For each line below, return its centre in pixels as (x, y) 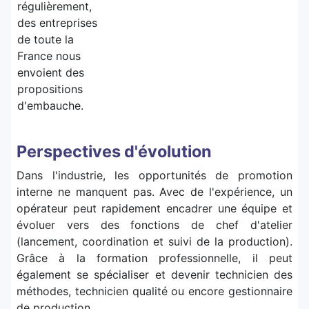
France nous (49, 56)
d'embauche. (50, 106)
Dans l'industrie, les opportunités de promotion (154, 176)
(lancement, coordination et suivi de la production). (154, 242)
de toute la (46, 40)
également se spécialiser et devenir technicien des (154, 275)
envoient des (51, 73)
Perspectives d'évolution (114, 152)
